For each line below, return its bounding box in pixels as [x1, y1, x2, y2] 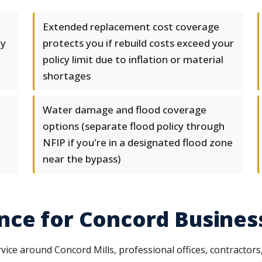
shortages [43, 69, 91, 82]
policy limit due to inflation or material [43, 53, 223, 66]
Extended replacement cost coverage [43, 20, 219, 33]
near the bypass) [43, 152, 120, 166]
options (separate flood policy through [43, 119, 225, 133]
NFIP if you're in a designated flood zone [43, 136, 233, 149]
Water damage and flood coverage [43, 103, 206, 116]
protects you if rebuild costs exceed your [43, 36, 234, 50]
